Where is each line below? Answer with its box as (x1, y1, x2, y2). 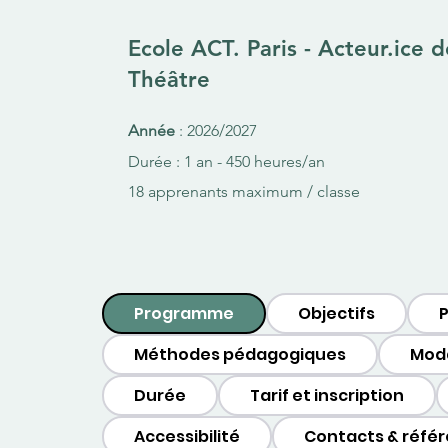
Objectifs (297, 302, 375, 325)
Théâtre (127, 66, 210, 93)
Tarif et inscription (249, 384, 404, 407)
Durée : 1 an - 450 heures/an (127, 152, 325, 171)
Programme (133, 302, 234, 325)
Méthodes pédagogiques (133, 343, 346, 366)
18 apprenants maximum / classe (127, 182, 360, 201)
